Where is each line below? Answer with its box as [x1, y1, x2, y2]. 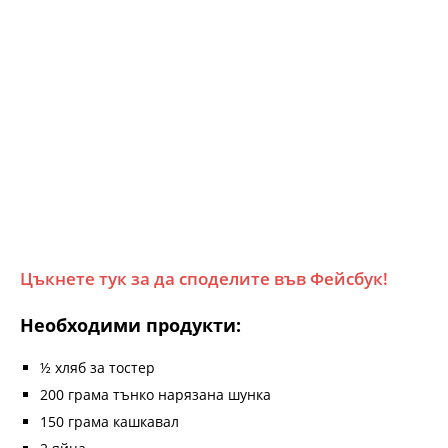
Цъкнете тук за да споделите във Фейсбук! [20, 266, 388, 290]
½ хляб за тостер [40, 357, 155, 377]
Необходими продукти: [20, 312, 241, 337]
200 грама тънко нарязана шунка [40, 384, 271, 404]
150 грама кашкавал [40, 411, 179, 431]
